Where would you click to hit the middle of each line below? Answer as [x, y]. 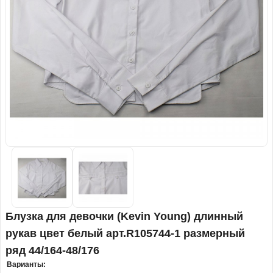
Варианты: [26, 265]
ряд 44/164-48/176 [52, 251]
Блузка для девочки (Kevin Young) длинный [124, 217]
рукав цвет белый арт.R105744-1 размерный [125, 234]
